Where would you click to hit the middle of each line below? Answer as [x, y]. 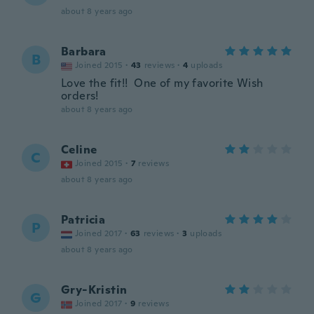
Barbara [84, 52]
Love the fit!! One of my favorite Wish [162, 83]
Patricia [83, 220]
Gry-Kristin [94, 290]
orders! [80, 96]
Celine [79, 150]
